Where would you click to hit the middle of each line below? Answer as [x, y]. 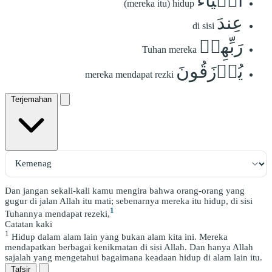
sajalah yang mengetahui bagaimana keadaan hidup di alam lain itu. [134, 257]
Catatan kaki [29, 224]
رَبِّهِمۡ [221, 46]
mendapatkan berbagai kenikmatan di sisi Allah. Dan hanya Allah [129, 247]
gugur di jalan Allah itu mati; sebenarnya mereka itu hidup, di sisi [129, 201]
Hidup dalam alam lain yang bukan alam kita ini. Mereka [118, 236]
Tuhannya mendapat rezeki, [57, 213]
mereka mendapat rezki [129, 74]
